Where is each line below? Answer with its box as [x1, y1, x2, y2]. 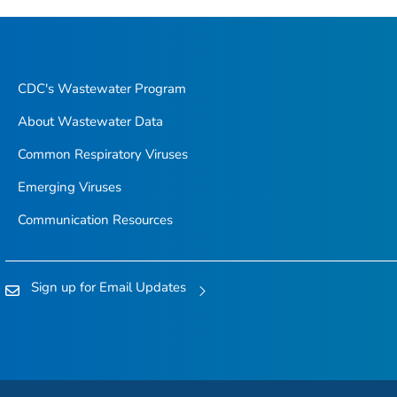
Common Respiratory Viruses [17, 145, 188, 164]
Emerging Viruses [17, 178, 121, 197]
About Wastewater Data [17, 113, 163, 131]
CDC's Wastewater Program [17, 80, 186, 98]
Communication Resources [17, 211, 173, 230]
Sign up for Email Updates [31, 278, 186, 297]
